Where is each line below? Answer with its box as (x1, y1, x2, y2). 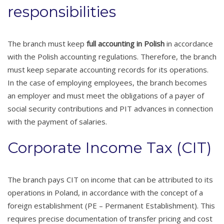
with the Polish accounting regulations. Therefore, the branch (7, 51, 216, 62)
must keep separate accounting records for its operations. (7, 64, 208, 75)
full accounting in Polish (86, 38, 164, 49)
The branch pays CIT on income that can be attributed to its (7, 174, 213, 185)
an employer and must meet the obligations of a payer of (7, 90, 204, 101)
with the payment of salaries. (7, 116, 107, 127)
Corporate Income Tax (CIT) (7, 138, 211, 157)
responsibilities (7, 2, 116, 21)
